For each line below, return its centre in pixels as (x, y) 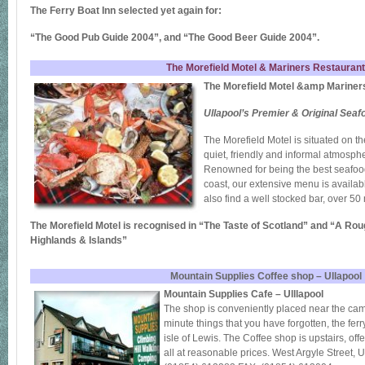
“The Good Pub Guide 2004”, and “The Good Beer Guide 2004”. (175, 37)
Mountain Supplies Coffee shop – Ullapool (266, 276)
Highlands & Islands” (79, 240)
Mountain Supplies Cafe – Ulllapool (244, 294)
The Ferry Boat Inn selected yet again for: (126, 11)
